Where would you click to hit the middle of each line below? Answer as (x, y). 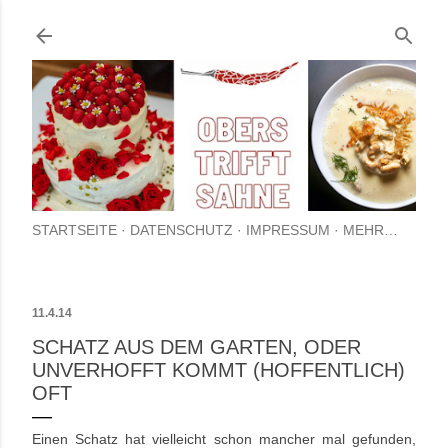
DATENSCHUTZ (181, 230)
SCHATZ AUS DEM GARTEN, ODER (196, 347)
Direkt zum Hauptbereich (224, 25)
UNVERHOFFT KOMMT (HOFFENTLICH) (218, 370)
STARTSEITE (74, 230)
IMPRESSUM (288, 230)
